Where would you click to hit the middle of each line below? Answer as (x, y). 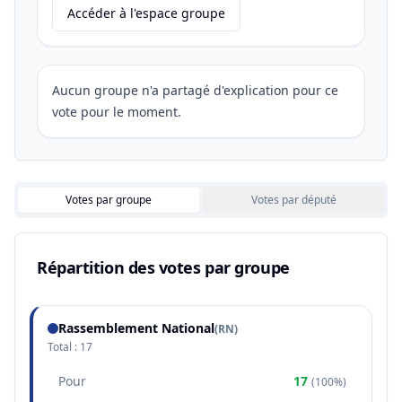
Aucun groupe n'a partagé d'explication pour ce (195, 90)
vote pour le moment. (117, 112)
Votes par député (293, 200)
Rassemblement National (136, 328)
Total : (64, 347)
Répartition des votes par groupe (163, 267)
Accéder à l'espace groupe (146, 13)
